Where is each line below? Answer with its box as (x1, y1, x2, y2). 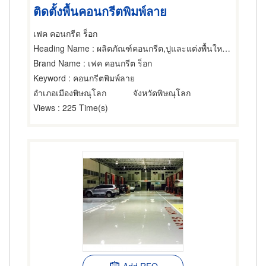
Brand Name (33, 57, 81, 69)
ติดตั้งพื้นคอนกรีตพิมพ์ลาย (33, 2, 167, 20)
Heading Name (33, 42, 90, 54)
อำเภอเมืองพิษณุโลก (33, 87, 106, 99)
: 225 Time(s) (55, 102, 108, 113)
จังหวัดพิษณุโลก (133, 87, 191, 99)
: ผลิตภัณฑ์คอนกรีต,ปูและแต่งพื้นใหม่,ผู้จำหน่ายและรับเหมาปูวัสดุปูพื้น (90, 42, 222, 54)
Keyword (33, 72, 66, 84)
